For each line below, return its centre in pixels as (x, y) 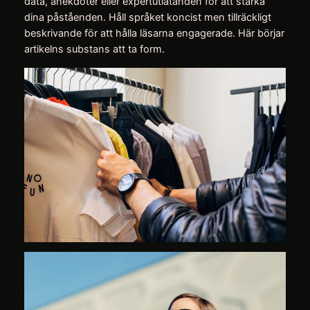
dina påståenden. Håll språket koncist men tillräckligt (147, 18)
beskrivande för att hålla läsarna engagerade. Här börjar (154, 34)
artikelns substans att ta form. (94, 49)
